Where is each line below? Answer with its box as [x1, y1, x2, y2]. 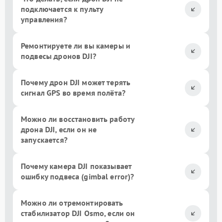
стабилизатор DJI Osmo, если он [21, 208, 135, 219]
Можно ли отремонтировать [21, 198, 123, 208]
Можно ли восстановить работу [21, 114, 135, 124]
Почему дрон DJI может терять [21, 77, 131, 88]
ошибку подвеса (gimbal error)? [21, 171, 134, 182]
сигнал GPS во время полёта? [21, 88, 126, 98]
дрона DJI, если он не [21, 124, 97, 135]
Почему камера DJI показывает [21, 161, 132, 171]
